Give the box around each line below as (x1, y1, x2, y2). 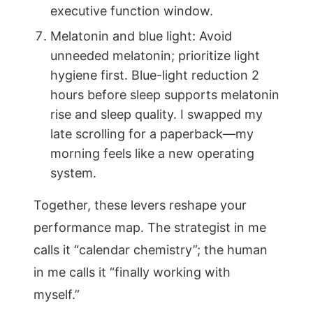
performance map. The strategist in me (34, 220, 266, 235)
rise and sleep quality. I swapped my (50, 107, 263, 122)
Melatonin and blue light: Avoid (50, 29, 232, 43)
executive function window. (50, 3, 213, 18)
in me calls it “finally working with (34, 265, 231, 279)
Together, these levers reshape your (34, 198, 247, 212)
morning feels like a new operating (50, 146, 254, 161)
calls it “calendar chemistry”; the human (34, 242, 268, 257)
